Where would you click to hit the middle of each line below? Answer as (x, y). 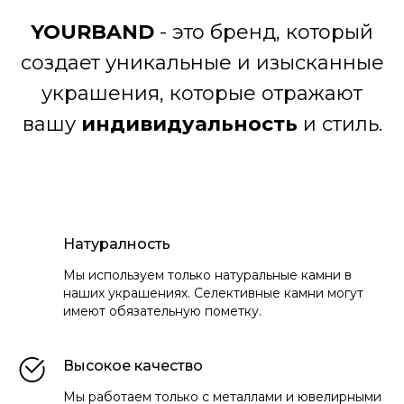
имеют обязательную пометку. (162, 311)
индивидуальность (189, 124)
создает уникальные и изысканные (202, 62)
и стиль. (340, 124)
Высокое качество (133, 365)
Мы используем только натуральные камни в (207, 275)
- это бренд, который (266, 32)
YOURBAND (95, 32)
